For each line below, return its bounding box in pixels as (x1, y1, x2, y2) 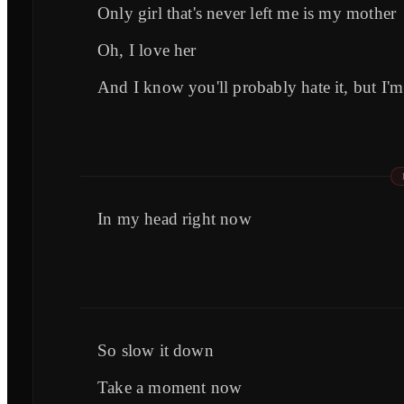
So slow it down (97, 340, 214, 360)
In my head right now (97, 208, 252, 228)
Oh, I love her (97, 40, 197, 60)
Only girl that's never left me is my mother (97, 3, 397, 23)
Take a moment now (97, 377, 243, 397)
